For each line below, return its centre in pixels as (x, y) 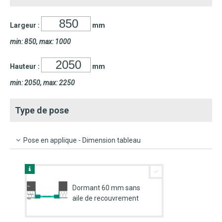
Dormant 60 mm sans (106, 188)
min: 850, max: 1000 (40, 42)
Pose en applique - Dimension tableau (81, 140)
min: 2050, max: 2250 (42, 83)
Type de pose (42, 111)
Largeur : (26, 26)
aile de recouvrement (105, 198)
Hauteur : (26, 67)
